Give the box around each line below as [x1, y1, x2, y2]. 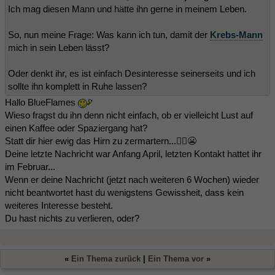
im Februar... [5, 161, 55, 172]
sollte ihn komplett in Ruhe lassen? [8, 81, 147, 92]
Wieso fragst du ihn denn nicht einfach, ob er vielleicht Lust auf [5, 110, 253, 121]
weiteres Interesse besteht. [5, 200, 113, 211]
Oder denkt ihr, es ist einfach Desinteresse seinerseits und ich [8, 68, 255, 79]
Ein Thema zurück [71, 254, 141, 264]
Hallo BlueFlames [5, 97, 78, 108]
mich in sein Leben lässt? [8, 42, 109, 53]
